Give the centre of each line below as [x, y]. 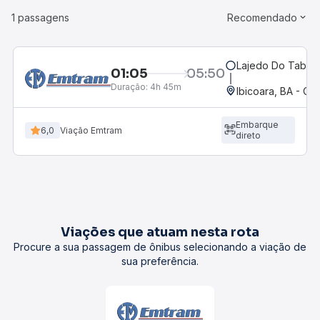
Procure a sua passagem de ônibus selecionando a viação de [160, 247]
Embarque [257, 125]
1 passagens [40, 17]
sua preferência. [160, 261]
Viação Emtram [91, 130]
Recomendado [262, 17]
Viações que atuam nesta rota [160, 232]
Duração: [129, 86]
